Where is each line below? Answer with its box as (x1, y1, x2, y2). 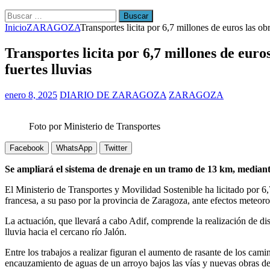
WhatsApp (56, 143, 92, 152)
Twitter (104, 143, 127, 152)
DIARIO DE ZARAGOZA (60, 89, 166, 100)
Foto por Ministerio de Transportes (29, 121, 160, 131)
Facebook (10, 143, 44, 152)
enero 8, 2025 (5, 89, 57, 100)
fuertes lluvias (5, 61, 92, 77)
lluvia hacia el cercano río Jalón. (5, 226, 127, 237)
